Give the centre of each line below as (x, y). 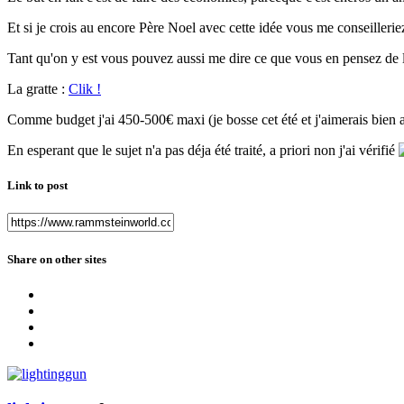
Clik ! (85, 89)
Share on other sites (57, 259)
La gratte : (38, 89)
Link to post (37, 186)
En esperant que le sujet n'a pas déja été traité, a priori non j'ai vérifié (203, 151)
